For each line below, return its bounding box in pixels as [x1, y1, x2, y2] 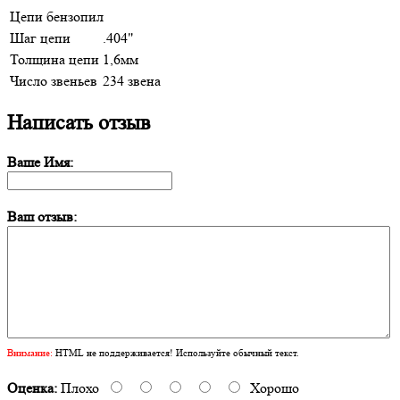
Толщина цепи [10, 50, 99, 68]
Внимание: [7, 346, 53, 359]
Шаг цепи [10, 29, 71, 46]
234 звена [103, 71, 161, 89]
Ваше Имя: [7, 153, 73, 171]
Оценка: [7, 379, 57, 396]
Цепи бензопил [10, 7, 104, 25]
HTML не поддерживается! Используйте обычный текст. [53, 346, 299, 359]
